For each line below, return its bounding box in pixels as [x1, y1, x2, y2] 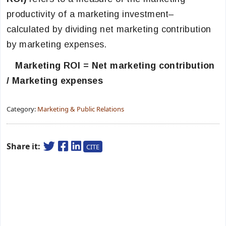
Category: [7, 104, 37, 114]
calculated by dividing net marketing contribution [7, 24, 211, 34]
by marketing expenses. [7, 39, 107, 49]
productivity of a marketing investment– [7, 9, 175, 19]
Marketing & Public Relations [37, 104, 124, 114]
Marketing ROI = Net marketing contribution [7, 61, 215, 71]
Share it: [7, 141, 42, 152]
